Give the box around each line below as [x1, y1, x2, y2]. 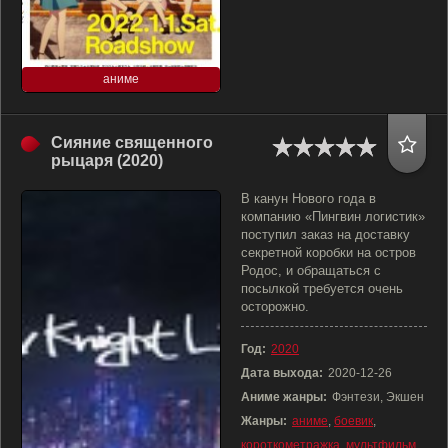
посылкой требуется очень [241, 281, 403, 296]
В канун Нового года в [241, 191, 376, 206]
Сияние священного [51, 134, 213, 151]
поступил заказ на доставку [241, 227, 410, 242]
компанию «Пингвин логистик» [241, 209, 425, 224]
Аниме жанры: [241, 390, 327, 404]
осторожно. [241, 299, 309, 314]
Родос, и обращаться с [241, 263, 381, 278]
